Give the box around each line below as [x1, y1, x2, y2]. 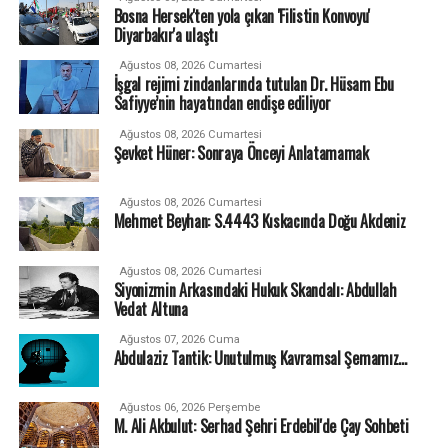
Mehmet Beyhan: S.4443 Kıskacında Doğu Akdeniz [113, 209, 406, 234]
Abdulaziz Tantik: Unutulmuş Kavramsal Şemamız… [113, 346, 407, 371]
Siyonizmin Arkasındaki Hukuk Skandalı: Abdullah [113, 277, 397, 302]
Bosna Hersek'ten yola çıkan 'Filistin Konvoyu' [113, 4, 370, 29]
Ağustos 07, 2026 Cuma [118, 333, 240, 347]
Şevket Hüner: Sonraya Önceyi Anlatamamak [113, 140, 369, 165]
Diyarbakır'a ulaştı [113, 23, 218, 48]
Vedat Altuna [113, 296, 188, 321]
